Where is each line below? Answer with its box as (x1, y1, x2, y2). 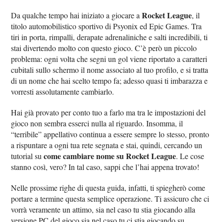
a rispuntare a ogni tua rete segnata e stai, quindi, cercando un (11, 140, 203, 150)
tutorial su (11, 151, 44, 161)
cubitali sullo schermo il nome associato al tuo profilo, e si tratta (11, 64, 209, 75)
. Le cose (176, 151, 205, 161)
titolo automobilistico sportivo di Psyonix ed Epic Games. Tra (11, 21, 202, 31)
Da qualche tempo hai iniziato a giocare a (11, 10, 142, 20)
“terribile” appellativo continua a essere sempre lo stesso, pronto (11, 129, 210, 139)
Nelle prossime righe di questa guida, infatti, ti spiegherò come (11, 182, 206, 193)
